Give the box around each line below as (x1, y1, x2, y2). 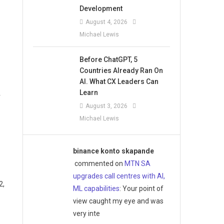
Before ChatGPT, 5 (79, 55, 138, 63)
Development (79, 4, 123, 12)
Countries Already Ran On (79, 66, 163, 74)
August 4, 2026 (85, 18, 128, 25)
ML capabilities (72, 184, 119, 192)
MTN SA (124, 159, 150, 167)
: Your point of (119, 184, 163, 192)
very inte (72, 209, 100, 217)
